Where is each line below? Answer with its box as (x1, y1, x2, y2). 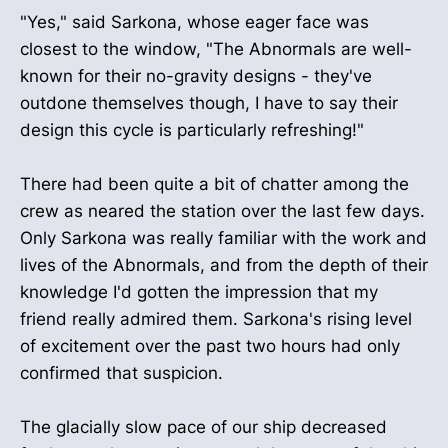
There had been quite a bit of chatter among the (20, 174, 409, 195)
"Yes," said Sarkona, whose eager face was (20, 11, 369, 32)
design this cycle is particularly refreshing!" (20, 119, 364, 140)
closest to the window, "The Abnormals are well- (20, 38, 412, 59)
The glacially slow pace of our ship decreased (20, 417, 387, 438)
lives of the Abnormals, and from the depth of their (20, 255, 428, 276)
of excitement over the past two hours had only (20, 336, 400, 357)
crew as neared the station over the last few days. (20, 201, 425, 222)
